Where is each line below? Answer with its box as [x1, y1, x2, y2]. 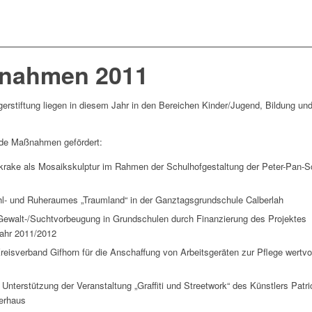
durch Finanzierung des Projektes [169, 212, 306, 226]
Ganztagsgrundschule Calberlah [155, 193, 283, 207]
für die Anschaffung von [79, 245, 180, 259]
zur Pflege [239, 245, 286, 259]
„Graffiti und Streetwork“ [134, 279, 230, 292]
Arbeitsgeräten [180, 245, 239, 259]
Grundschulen [113, 212, 169, 226]
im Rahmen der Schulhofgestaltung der [100, 159, 262, 173]
